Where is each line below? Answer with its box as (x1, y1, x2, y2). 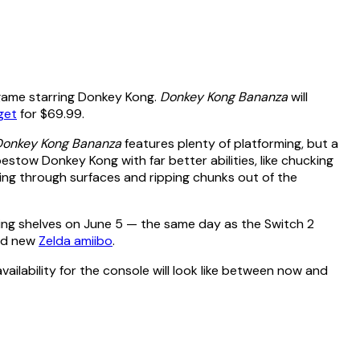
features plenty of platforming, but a (121, 135, 338, 153)
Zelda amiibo (39, 232, 112, 250)
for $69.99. (17, 105, 84, 123)
